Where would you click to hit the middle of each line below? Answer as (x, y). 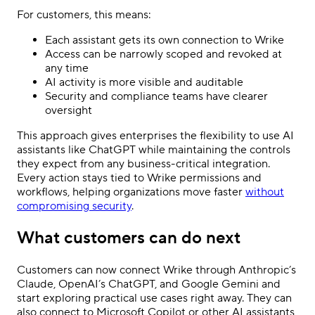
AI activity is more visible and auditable (144, 83)
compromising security (74, 206)
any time (67, 69)
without (265, 192)
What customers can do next (129, 238)
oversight (69, 111)
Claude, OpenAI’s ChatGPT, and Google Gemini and (149, 284)
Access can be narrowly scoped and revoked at (163, 54)
